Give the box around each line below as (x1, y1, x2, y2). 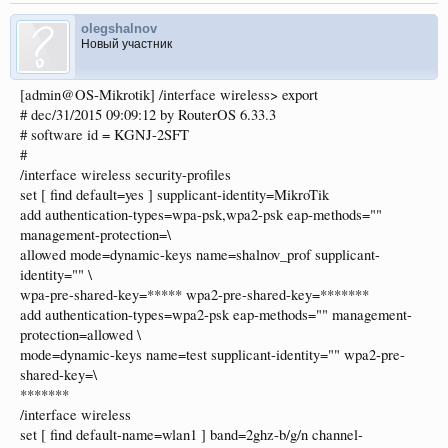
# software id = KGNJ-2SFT (20, 124, 189, 144)
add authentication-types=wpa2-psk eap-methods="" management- (20, 304, 412, 324)
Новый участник (81, 36, 172, 51)
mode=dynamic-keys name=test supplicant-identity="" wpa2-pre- (20, 344, 405, 364)
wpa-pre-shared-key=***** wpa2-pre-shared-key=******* (20, 284, 369, 304)
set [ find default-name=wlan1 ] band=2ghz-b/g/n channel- (20, 424, 363, 444)
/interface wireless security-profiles (20, 164, 231, 184)
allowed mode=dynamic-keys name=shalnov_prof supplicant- (20, 244, 380, 264)
